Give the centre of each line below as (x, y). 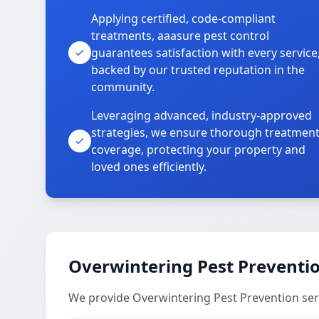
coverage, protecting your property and (198, 150)
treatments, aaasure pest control (180, 36)
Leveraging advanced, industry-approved (202, 115)
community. (123, 87)
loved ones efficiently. (149, 167)
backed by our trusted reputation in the (198, 70)
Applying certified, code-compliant (183, 19)
